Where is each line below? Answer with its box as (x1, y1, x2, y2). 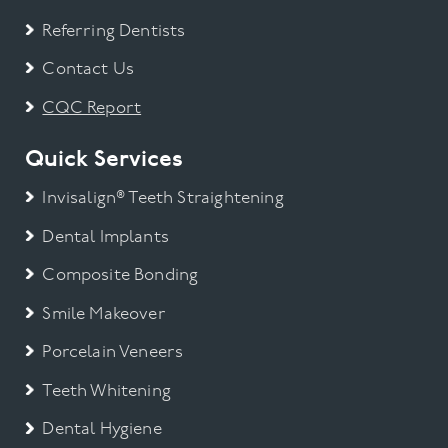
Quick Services (25, 148, 184, 173)
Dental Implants (42, 228, 169, 246)
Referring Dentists (42, 22, 186, 40)
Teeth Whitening (42, 382, 171, 400)
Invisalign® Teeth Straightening (42, 189, 284, 207)
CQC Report (42, 99, 142, 117)
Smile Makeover (42, 305, 166, 323)
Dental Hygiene (42, 421, 162, 439)
